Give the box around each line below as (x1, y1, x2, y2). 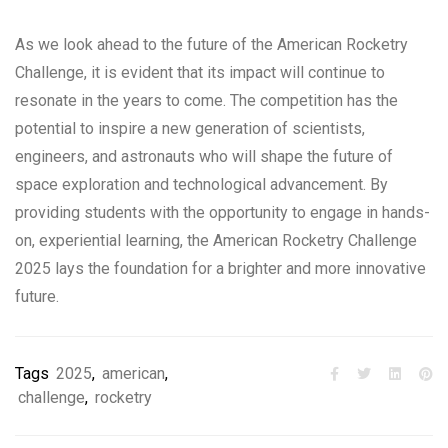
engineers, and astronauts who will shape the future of (15, 146, 393, 166)
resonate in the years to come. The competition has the (15, 90, 398, 110)
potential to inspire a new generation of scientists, (15, 118, 365, 138)
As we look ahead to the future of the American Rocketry (15, 34, 408, 54)
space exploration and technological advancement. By (15, 174, 388, 194)
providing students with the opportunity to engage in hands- (15, 202, 430, 222)
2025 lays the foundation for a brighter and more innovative (15, 258, 426, 278)
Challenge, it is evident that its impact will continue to (15, 62, 385, 82)
